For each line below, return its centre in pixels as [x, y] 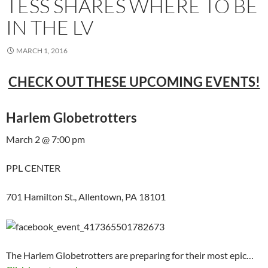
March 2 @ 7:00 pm [45, 139]
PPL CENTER [33, 168]
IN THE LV [50, 28]
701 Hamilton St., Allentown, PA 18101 [86, 197]
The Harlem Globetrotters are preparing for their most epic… [130, 255]
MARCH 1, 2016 [42, 51]
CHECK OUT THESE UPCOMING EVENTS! [134, 82]
